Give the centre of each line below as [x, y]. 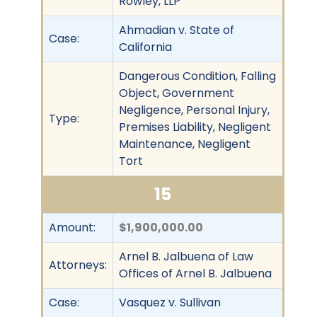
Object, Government [177, 93]
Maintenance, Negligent [185, 144]
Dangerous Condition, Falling [197, 76]
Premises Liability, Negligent [195, 127]
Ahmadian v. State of [177, 30]
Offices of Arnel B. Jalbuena [195, 273]
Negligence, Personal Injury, [194, 110]
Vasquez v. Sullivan [170, 302]
